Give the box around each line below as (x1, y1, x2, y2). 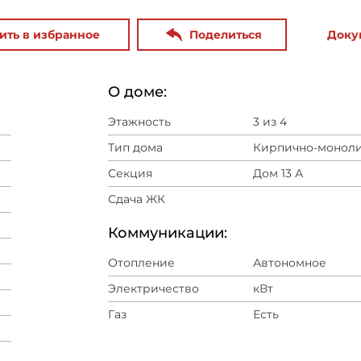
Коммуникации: (108, 224, 227, 242)
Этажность (108, 114, 171, 129)
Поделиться (189, 27, 262, 42)
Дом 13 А (253, 166, 303, 180)
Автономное (253, 255, 326, 270)
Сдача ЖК (108, 192, 165, 206)
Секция (108, 166, 152, 180)
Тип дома (108, 140, 163, 155)
